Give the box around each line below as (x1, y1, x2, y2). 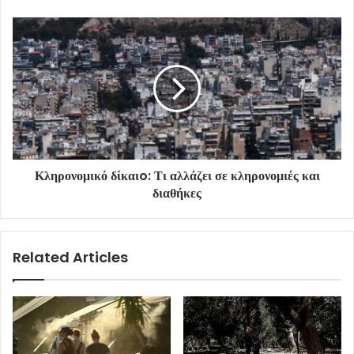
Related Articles (13, 247, 128, 267)
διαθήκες (153, 183, 201, 202)
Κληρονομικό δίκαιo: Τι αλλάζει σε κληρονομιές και (34, 166, 320, 185)
